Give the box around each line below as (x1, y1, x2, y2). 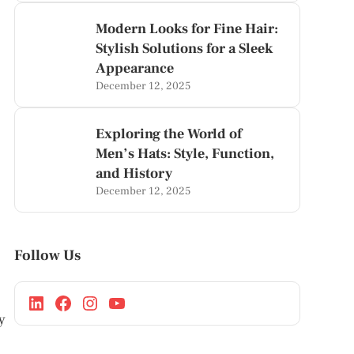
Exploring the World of (96, 125, 243, 143)
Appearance (96, 59, 175, 77)
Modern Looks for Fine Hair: (96, 20, 279, 38)
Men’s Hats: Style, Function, (96, 145, 275, 163)
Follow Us (13, 246, 81, 265)
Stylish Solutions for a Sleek (96, 40, 273, 58)
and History (96, 164, 173, 183)
